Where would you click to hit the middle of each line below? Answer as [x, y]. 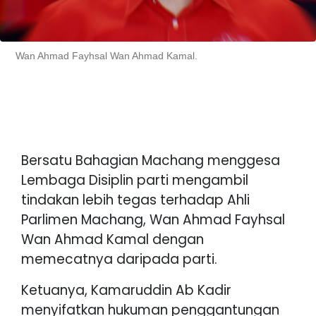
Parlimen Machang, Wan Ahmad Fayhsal [153, 219]
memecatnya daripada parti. [119, 259]
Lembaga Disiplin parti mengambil [135, 180]
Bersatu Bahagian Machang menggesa [151, 160]
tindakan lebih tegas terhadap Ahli [135, 200]
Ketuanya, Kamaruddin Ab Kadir [126, 290]
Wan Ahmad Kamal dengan [113, 239]
